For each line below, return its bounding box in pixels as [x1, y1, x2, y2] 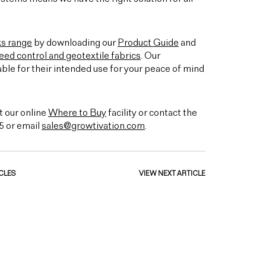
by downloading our [32, 38, 118, 48]
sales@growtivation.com [42, 121, 145, 131]
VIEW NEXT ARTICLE [139, 170, 205, 178]
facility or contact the [106, 108, 197, 118]
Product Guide [118, 38, 179, 48]
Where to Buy [48, 108, 106, 118]
